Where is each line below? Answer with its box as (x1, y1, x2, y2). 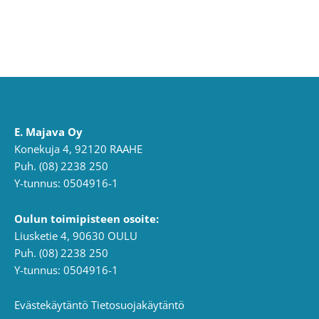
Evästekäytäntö (14, 298, 88, 313)
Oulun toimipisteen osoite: (14, 211, 159, 226)
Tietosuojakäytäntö (91, 298, 184, 313)
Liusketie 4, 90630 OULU (14, 228, 137, 243)
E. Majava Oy (14, 125, 83, 140)
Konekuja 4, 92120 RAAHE (14, 142, 142, 157)
